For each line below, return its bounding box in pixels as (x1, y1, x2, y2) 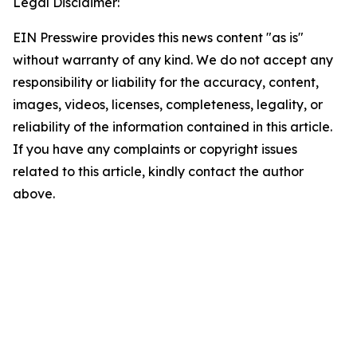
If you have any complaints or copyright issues (13, 141, 297, 157)
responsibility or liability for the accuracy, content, (13, 74, 319, 90)
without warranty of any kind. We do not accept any (13, 52, 333, 68)
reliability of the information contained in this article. (13, 119, 332, 135)
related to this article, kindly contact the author (13, 163, 304, 179)
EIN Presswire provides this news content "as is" (13, 29, 304, 45)
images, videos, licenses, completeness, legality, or (13, 96, 323, 112)
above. (13, 186, 55, 202)
